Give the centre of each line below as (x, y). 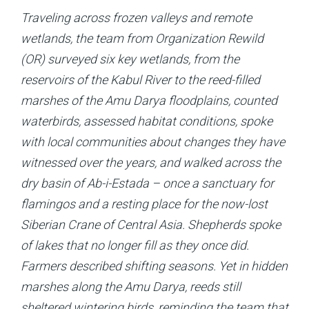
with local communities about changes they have (153, 142)
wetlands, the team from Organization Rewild (142, 38)
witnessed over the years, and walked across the (151, 162)
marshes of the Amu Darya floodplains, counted (149, 100)
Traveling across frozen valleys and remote (136, 18)
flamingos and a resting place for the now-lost (144, 204)
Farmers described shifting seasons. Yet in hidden (154, 266)
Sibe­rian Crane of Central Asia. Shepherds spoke (151, 225)
